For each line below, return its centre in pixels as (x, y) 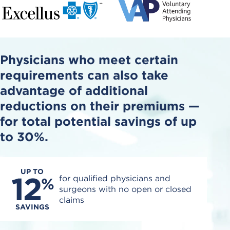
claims (72, 200)
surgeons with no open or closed (125, 189)
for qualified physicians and (115, 179)
